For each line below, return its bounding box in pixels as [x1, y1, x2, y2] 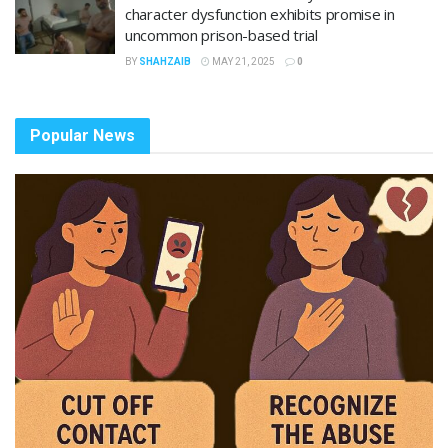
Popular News [30, 125, 135, 145]
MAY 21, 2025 [210, 55, 275, 67]
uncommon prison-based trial [125, 24, 318, 45]
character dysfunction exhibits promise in [125, 3, 395, 24]
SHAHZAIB [139, 55, 191, 67]
